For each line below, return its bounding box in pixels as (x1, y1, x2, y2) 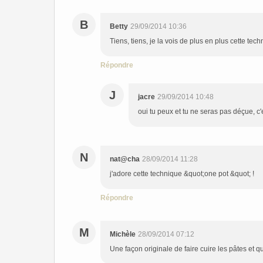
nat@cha (110, 155, 140, 163)
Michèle (110, 230, 136, 238)
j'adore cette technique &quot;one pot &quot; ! (110, 170, 254, 178)
